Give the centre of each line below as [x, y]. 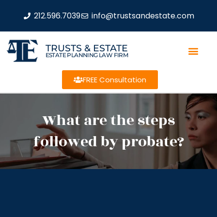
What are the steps [108, 121]
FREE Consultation [114, 80]
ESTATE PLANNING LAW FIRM [87, 55]
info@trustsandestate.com [143, 15]
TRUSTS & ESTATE [86, 48]
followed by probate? [108, 142]
